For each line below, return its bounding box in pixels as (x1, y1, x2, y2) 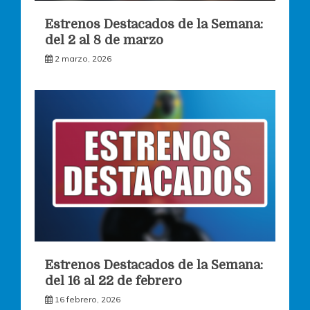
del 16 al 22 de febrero (45, 273, 182, 288)
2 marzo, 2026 (55, 53, 111, 64)
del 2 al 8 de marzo (45, 33, 163, 47)
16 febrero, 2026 (55, 293, 120, 304)
